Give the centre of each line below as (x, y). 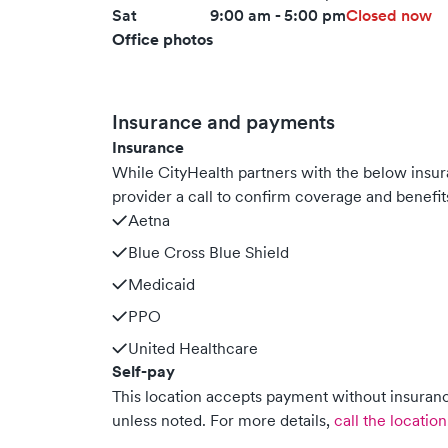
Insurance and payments (223, 122)
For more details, (270, 420)
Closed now (389, 15)
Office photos (162, 39)
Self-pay (143, 371)
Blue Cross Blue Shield (208, 252)
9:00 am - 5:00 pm (278, 15)
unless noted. (159, 420)
